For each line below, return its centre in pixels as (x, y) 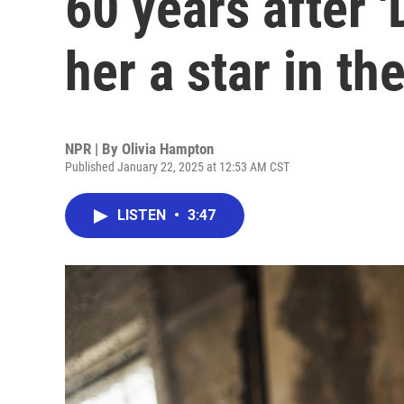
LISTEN (143, 215)
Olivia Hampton (168, 149)
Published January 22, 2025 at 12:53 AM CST (177, 167)
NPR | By (93, 149)
